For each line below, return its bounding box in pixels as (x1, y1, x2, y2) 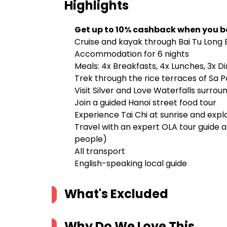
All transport (74, 145, 127, 157)
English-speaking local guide (74, 158, 187, 169)
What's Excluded (64, 185, 168, 202)
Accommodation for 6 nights (74, 48, 189, 60)
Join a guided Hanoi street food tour (74, 97, 216, 108)
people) (74, 133, 107, 145)
